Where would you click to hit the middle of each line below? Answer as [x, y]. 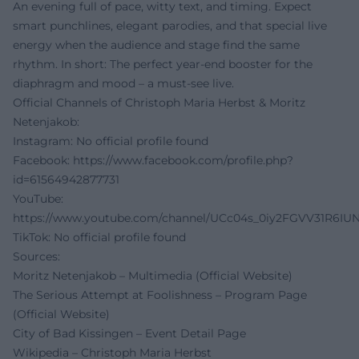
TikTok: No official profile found [99, 237]
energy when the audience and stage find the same [156, 44]
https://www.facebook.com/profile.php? [183, 160]
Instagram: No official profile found [111, 141]
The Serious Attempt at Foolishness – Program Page [160, 294]
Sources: [36, 256]
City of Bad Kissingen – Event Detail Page [129, 333]
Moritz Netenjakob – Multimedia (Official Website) [153, 275]
